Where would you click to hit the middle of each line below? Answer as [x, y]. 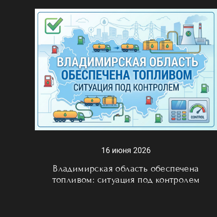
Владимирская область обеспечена [126, 168]
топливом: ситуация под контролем [126, 179]
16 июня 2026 [126, 150]
